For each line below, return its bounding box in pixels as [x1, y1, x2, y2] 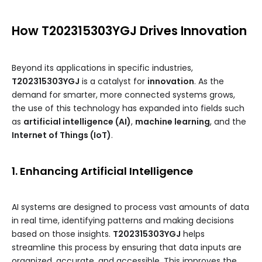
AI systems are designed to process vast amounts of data [12, 201, 249, 213]
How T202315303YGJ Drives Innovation [12, 22, 247, 40]
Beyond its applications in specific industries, [12, 62, 193, 74]
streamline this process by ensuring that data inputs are [12, 242, 242, 254]
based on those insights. [12, 228, 113, 240]
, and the [210, 116, 246, 128]
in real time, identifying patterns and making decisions [12, 215, 234, 227]
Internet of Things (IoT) [12, 129, 111, 142]
